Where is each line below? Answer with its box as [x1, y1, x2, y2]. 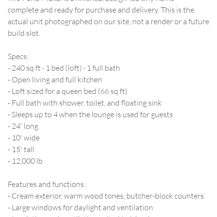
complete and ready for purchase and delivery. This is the [8, 4, 194, 15]
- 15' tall [8, 144, 34, 154]
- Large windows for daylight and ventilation [8, 202, 153, 212]
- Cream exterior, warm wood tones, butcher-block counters [8, 190, 204, 201]
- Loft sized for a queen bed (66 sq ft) [8, 86, 127, 96]
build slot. [8, 28, 40, 38]
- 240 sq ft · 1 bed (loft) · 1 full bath [8, 62, 120, 73]
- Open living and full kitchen [8, 74, 102, 84]
